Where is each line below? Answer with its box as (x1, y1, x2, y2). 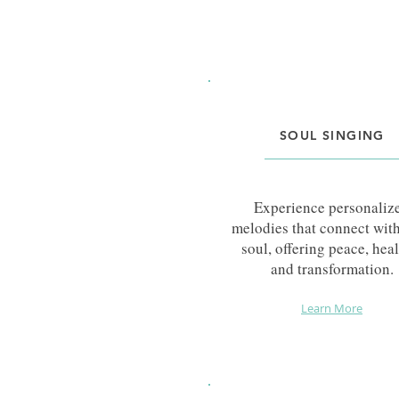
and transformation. (270, 257, 394, 279)
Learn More (301, 299, 362, 316)
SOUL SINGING (280, 126, 385, 143)
